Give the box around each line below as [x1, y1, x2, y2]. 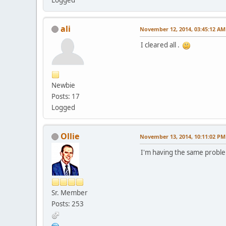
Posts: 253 [51, 199, 84, 208]
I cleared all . [141, 40, 183, 49]
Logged [51, 102, 75, 112]
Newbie [51, 80, 75, 90]
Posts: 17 [51, 91, 80, 101]
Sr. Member [51, 188, 88, 197]
